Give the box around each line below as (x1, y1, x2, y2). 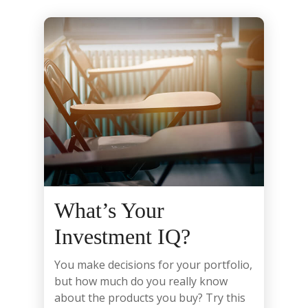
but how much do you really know (54, 273, 228, 289)
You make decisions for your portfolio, (54, 256, 252, 272)
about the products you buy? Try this (54, 289, 245, 305)
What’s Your (54, 197, 164, 223)
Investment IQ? (54, 223, 190, 249)
